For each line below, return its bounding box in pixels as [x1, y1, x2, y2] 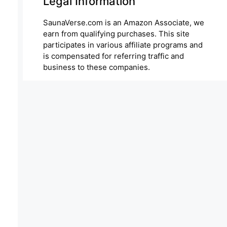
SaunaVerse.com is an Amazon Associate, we [43, 18, 204, 28]
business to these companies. [43, 62, 150, 72]
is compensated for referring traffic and [43, 51, 184, 61]
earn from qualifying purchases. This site [43, 29, 190, 39]
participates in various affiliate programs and [43, 40, 203, 50]
